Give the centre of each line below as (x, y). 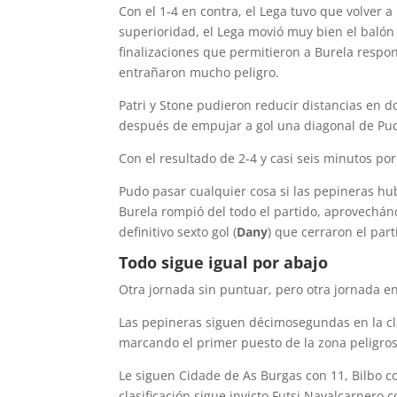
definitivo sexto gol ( (178, 232)
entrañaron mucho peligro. (199, 72)
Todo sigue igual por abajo (224, 262)
